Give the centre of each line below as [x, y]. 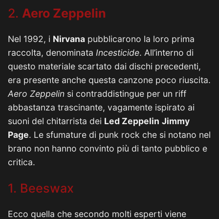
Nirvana [69, 39]
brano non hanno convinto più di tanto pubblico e [108, 148]
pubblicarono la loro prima [140, 39]
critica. [22, 162]
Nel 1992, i [30, 39]
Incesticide [118, 53]
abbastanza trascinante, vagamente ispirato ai [101, 107]
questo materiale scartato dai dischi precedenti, [104, 66]
